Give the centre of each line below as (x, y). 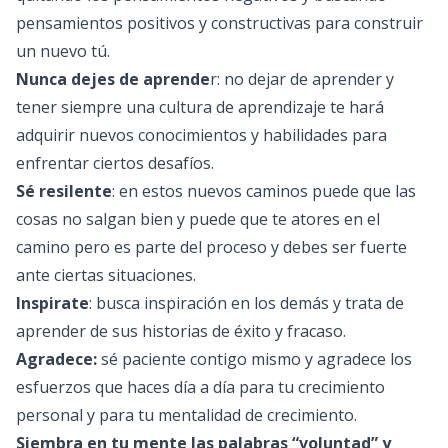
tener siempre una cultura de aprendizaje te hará (200, 107)
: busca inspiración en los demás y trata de (246, 303)
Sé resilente (64, 191)
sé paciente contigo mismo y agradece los (254, 359)
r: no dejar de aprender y (302, 79)
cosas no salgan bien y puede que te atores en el (198, 219)
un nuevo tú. (63, 51)
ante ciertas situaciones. (106, 275)
